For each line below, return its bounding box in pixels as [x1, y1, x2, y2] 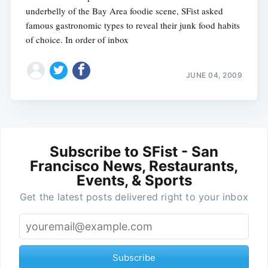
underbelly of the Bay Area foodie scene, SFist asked [25, 5, 223, 17]
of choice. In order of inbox [25, 33, 129, 46]
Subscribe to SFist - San [50, 142, 218, 160]
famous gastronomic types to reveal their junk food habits [25, 19, 240, 32]
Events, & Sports [76, 171, 192, 189]
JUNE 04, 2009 [185, 70, 243, 80]
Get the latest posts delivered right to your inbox [20, 190, 248, 203]
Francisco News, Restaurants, [30, 157, 238, 175]
